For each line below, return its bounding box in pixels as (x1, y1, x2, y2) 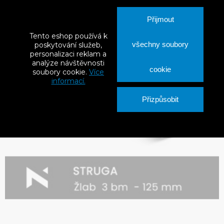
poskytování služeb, (34, 40, 102, 49)
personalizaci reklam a (30, 49, 106, 58)
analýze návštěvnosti (32, 58, 104, 67)
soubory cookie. (32, 67, 89, 76)
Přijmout (146, 15, 174, 23)
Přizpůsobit (142, 95, 178, 103)
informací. (51, 76, 85, 85)
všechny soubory (132, 40, 188, 48)
